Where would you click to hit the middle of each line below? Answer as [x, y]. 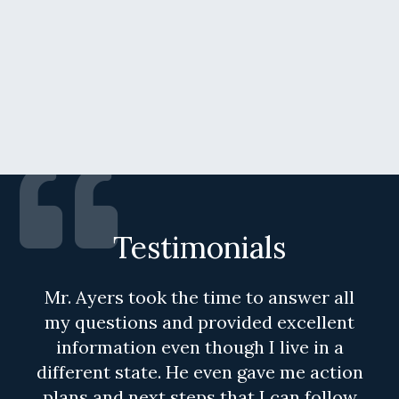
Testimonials [199, 247]
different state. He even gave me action [199, 371]
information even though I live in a [199, 346]
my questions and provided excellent [199, 322]
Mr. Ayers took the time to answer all [199, 297]
